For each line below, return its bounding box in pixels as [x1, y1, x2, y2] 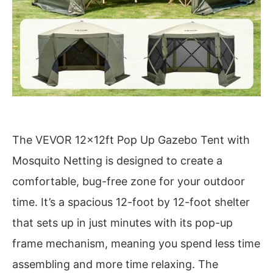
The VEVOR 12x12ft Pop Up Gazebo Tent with [12, 133, 250, 147]
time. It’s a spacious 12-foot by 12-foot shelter [12, 196, 250, 209]
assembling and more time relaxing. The [12, 258, 218, 271]
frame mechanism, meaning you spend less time [12, 237, 260, 250]
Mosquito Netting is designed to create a [12, 154, 222, 168]
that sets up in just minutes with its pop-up [12, 216, 233, 230]
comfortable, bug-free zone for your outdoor [12, 175, 245, 188]
